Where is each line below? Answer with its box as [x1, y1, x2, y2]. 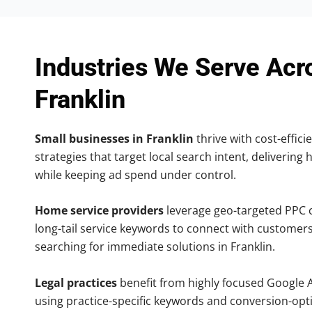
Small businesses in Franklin [35, 130, 194, 146]
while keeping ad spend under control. [35, 166, 236, 182]
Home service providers [35, 203, 164, 219]
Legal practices [35, 274, 117, 290]
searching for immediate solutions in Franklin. [35, 239, 275, 255]
